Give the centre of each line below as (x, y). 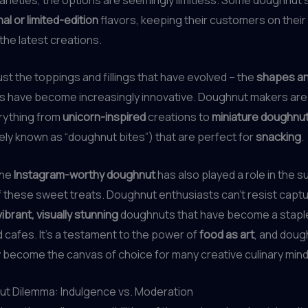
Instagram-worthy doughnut (85, 174)
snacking (278, 137)
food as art (227, 234)
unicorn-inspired (104, 117)
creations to (179, 117)
